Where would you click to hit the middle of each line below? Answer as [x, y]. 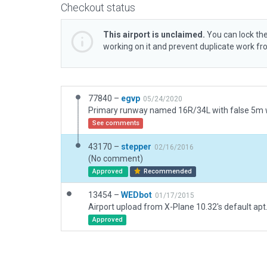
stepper [136, 147]
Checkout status [98, 7]
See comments [116, 123]
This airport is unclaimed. [154, 35]
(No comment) [116, 159]
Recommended [167, 171]
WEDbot [136, 195]
